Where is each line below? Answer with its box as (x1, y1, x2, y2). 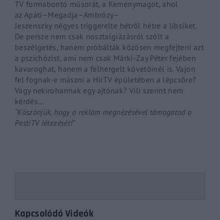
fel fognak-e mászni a (15, 74, 93, 84)
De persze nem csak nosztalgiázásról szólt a (15, 31, 169, 41)
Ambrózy (83, 9, 114, 20)
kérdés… (15, 96, 44, 106)
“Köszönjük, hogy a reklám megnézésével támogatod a (15, 107, 192, 117)
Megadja (48, 9, 78, 20)
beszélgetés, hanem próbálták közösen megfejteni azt (15, 42, 204, 52)
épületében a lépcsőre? (112, 74, 196, 84)
